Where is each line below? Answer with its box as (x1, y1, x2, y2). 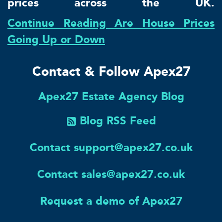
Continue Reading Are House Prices (7, 16, 215, 30)
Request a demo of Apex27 (40, 194, 182, 208)
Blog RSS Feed (79, 113, 156, 127)
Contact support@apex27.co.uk (29, 140, 193, 154)
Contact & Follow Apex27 (32, 63, 190, 79)
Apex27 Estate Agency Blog (38, 89, 184, 103)
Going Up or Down (7, 32, 105, 46)
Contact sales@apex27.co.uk (37, 167, 185, 181)
